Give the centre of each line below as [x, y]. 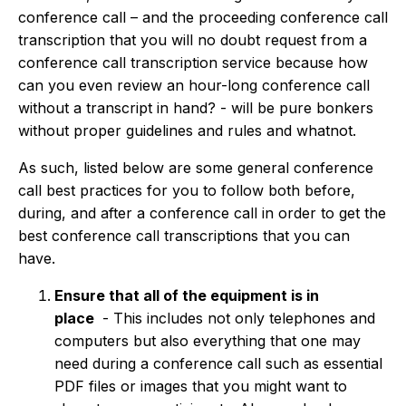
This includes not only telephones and [244, 319]
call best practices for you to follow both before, [187, 191]
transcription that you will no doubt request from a [193, 40]
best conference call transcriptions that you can [184, 236]
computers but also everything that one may [208, 341]
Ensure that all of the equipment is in [187, 296]
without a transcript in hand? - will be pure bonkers [196, 108]
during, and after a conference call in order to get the [202, 213]
